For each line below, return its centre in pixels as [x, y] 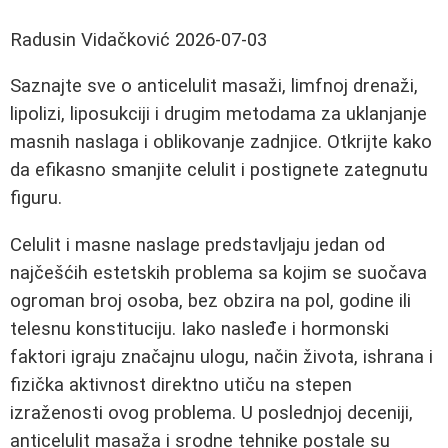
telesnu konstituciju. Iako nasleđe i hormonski [199, 329]
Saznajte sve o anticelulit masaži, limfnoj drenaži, [214, 86]
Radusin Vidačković [90, 39]
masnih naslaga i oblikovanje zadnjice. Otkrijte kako [221, 142]
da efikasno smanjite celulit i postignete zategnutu [219, 170]
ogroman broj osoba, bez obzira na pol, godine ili [210, 301]
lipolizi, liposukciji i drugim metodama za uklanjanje [218, 114]
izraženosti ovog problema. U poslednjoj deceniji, [211, 413]
